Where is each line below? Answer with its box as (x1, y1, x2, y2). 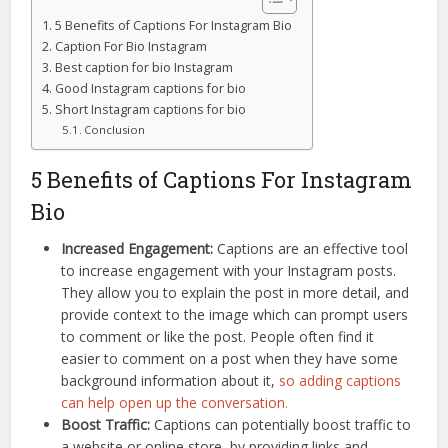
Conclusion (84, 122, 146, 138)
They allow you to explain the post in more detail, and (61, 283, 410, 303)
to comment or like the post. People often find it (61, 327, 375, 347)
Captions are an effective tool (213, 239, 409, 259)
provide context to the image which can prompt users (61, 305, 409, 325)
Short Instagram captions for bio (54, 101, 246, 119)
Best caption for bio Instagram (54, 59, 233, 77)
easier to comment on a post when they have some (61, 349, 399, 369)
